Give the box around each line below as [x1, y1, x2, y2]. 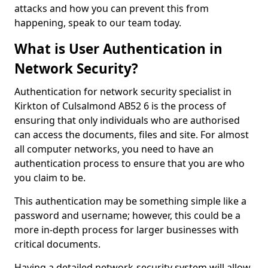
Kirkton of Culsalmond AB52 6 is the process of [14, 99, 226, 112]
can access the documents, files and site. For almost [14, 128, 249, 141]
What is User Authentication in [14, 39, 223, 58]
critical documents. [14, 237, 103, 251]
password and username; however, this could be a [14, 209, 240, 222]
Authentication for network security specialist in [14, 85, 232, 98]
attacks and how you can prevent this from [14, 2, 209, 15]
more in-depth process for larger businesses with [14, 223, 239, 236]
